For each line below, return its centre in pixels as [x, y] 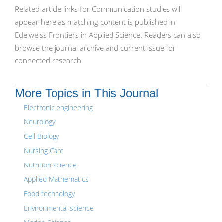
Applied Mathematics [56, 179]
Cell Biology [41, 136]
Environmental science [59, 208]
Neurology [39, 122]
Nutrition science [50, 165]
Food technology [49, 194]
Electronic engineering [58, 107]
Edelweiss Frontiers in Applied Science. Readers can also [108, 35]
